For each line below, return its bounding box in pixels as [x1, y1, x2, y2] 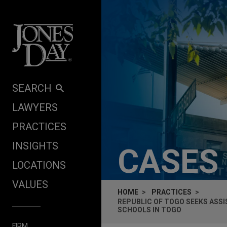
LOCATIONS [12, 159, 66, 171]
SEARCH [12, 82, 52, 94]
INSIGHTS [12, 139, 58, 152]
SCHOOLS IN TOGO [118, 206, 181, 214]
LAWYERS [12, 101, 58, 113]
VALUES [12, 178, 48, 191]
